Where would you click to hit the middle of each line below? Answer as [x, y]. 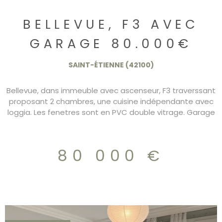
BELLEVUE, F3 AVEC [111, 24]
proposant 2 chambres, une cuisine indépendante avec [111, 102]
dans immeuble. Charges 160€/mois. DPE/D [111, 123]
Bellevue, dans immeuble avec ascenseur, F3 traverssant [111, 91]
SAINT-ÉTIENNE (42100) [111, 65]
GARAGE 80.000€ [111, 43]
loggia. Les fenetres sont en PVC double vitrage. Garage [111, 112]
